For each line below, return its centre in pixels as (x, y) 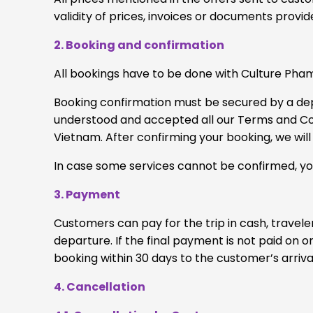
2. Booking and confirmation (139, 45)
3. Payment (87, 194)
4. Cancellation (100, 286)
